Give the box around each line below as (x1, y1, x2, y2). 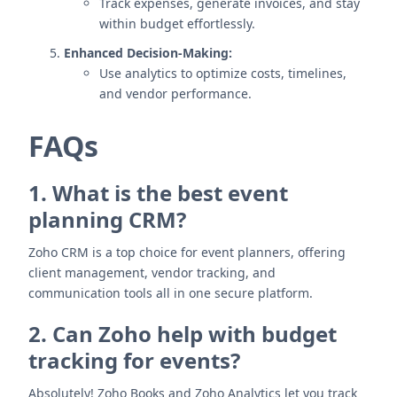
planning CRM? (28, 205, 186, 234)
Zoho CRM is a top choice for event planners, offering (28, 244, 346, 261)
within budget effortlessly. (99, 15, 255, 32)
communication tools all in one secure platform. (28, 284, 313, 301)
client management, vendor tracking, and (28, 264, 276, 281)
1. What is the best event (28, 178, 288, 207)
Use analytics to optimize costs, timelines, (99, 65, 346, 82)
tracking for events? (28, 346, 240, 375)
